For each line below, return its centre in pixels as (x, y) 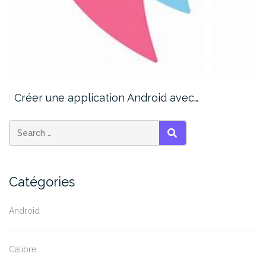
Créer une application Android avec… (106, 97)
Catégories (42, 181)
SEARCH (187, 146)
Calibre (23, 249)
